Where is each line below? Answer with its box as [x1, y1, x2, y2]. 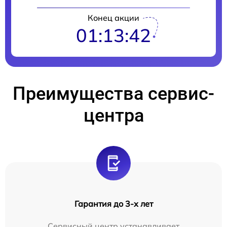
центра [83, 105, 144, 127]
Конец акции [88, 13, 139, 23]
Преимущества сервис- [13, 83, 214, 105]
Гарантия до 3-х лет [74, 199, 153, 209]
